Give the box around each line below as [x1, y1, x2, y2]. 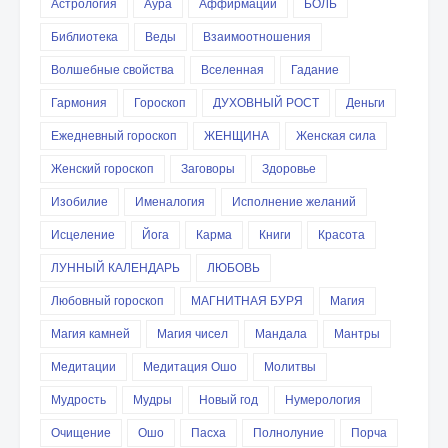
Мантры [334, 325, 380, 342]
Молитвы [264, 358, 316, 375]
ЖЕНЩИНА [204, 127, 269, 144]
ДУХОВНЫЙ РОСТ [213, 94, 319, 111]
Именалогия [135, 193, 205, 210]
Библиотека [51, 28, 118, 45]
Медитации [51, 358, 116, 375]
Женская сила [296, 127, 376, 144]
